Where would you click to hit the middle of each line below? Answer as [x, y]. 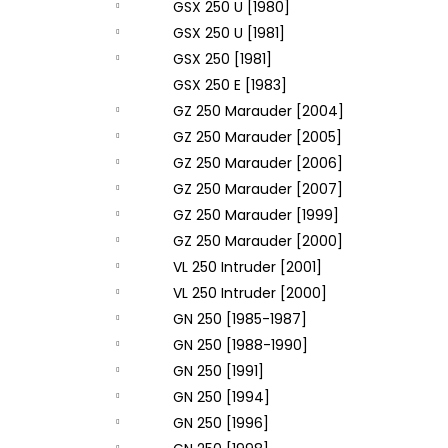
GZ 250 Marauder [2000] [258, 241]
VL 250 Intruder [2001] [247, 267]
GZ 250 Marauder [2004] [258, 111]
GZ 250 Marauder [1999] [256, 215]
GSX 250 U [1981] [229, 33]
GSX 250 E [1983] [230, 85]
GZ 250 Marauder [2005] [257, 137]
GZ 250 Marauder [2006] [258, 163]
